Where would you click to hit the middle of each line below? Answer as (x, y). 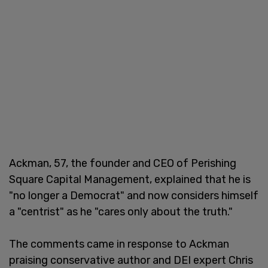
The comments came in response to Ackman (119, 244)
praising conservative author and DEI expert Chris (131, 260)
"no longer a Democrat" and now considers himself (134, 195)
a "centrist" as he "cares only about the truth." (121, 211)
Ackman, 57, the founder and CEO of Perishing (123, 163)
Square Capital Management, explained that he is (130, 179)
